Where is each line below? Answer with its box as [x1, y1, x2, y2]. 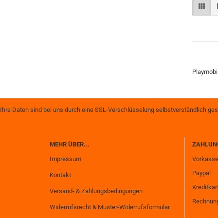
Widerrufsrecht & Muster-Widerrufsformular [50, 203, 170, 211]
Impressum [50, 155, 81, 163]
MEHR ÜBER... [50, 141, 90, 148]
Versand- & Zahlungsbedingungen [50, 187, 143, 195]
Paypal [192, 169, 211, 177]
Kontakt [50, 171, 71, 179]
